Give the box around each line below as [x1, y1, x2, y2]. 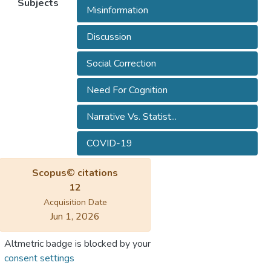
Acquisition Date [43, 197, 107, 209]
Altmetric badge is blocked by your [4, 237, 151, 251]
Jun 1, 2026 [50, 210, 100, 224]
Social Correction [86, 57, 156, 71]
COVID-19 [86, 137, 132, 151]
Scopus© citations [32, 166, 118, 180]
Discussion [86, 30, 131, 44]
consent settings [4, 252, 74, 266]
